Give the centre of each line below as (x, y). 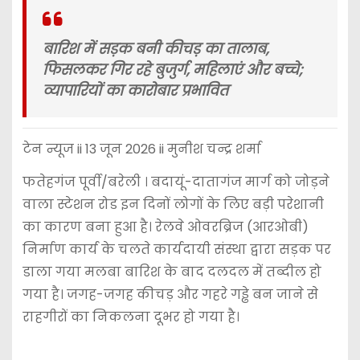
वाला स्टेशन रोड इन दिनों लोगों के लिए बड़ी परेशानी (173, 205)
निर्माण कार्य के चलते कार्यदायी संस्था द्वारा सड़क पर (176, 250)
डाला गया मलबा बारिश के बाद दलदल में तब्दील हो (172, 272)
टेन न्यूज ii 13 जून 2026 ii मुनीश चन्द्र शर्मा (141, 149)
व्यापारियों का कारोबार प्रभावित (135, 90)
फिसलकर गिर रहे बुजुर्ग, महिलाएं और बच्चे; (172, 70)
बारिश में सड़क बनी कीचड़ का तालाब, (155, 49)
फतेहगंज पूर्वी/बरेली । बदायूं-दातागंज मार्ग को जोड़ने (176, 182)
